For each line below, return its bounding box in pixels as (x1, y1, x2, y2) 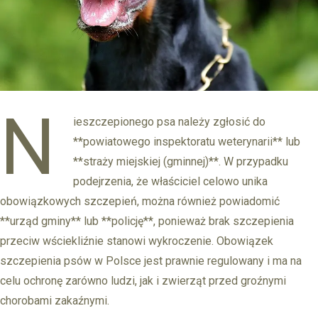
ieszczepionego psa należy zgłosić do (73, 114, 265, 128)
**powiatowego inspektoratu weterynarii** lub (73, 134, 300, 148)
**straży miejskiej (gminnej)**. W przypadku (73, 154, 288, 168)
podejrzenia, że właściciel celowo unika (73, 174, 268, 188)
